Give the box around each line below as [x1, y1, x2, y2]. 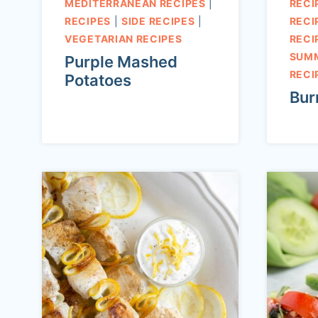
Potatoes [65, 70, 131, 89]
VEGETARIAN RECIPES [65, 32, 182, 45]
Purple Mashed [65, 52, 177, 71]
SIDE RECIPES [121, 14, 195, 27]
